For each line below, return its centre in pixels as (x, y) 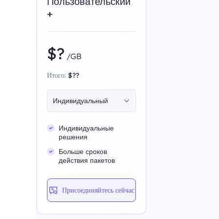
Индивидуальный (80, 101)
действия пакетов (87, 160)
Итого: (56, 75)
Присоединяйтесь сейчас (99, 190)
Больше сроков (83, 152)
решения (73, 137)
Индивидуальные (86, 128)
